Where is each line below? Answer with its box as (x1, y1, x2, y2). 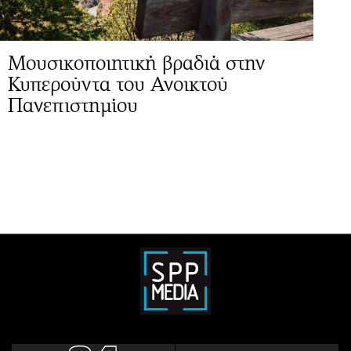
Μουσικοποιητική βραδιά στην (8, 51, 265, 74)
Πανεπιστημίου (8, 93, 138, 117)
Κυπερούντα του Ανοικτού (8, 72, 228, 96)
